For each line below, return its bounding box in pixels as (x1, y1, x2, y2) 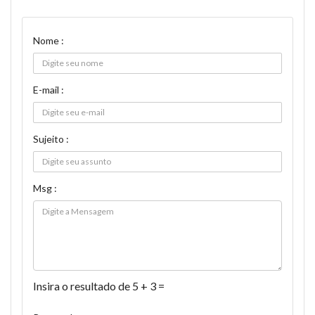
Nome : (33, 34, 64, 46)
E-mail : (33, 84, 64, 96)
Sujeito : (33, 133, 69, 145)
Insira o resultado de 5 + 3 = (33, 279, 165, 292)
